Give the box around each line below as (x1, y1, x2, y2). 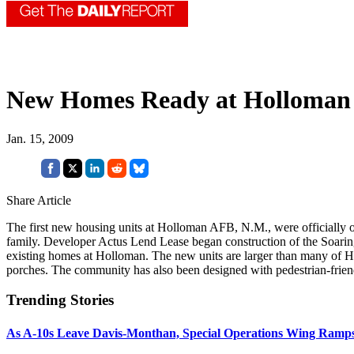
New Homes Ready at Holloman (6, 85, 351, 115)
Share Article (6, 193, 71, 207)
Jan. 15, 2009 (6, 131, 73, 145)
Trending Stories (6, 292, 114, 309)
